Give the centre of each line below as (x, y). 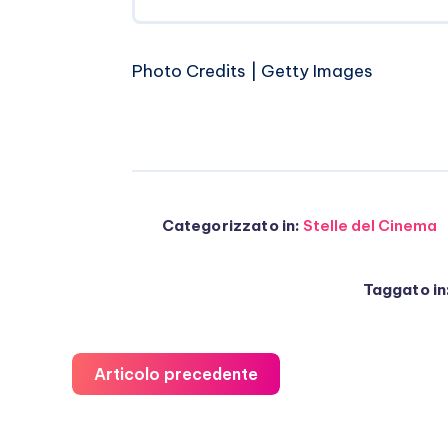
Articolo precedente (176, 374)
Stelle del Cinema (370, 226)
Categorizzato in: (231, 226)
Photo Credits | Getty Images (252, 71)
